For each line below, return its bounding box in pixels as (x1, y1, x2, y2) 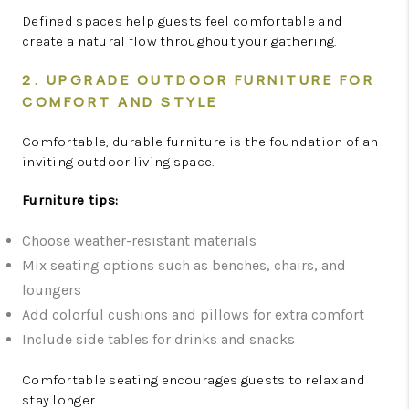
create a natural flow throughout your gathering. (22, 33, 337, 49)
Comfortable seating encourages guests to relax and (22, 372, 365, 388)
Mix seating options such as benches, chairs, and (22, 257, 346, 274)
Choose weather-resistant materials (22, 232, 257, 249)
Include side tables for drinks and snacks (22, 330, 295, 348)
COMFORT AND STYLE (22, 92, 218, 111)
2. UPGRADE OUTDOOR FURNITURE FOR (22, 70, 374, 89)
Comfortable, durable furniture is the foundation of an (22, 133, 379, 150)
